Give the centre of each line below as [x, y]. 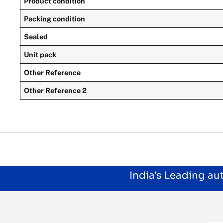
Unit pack [40, 55]
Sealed [36, 37]
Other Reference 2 [56, 91]
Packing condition [55, 19]
